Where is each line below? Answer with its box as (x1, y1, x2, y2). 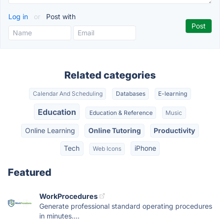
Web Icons (93, 145, 121, 153)
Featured (8, 166, 52, 178)
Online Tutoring (88, 126, 141, 135)
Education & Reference (89, 109, 153, 116)
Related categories (64, 69, 156, 81)
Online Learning (25, 126, 75, 135)
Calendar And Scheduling (32, 90, 103, 98)
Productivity (154, 126, 195, 135)
